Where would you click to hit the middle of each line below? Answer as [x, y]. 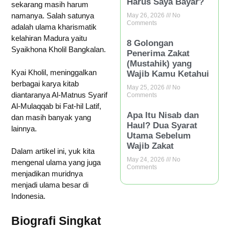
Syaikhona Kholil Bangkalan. [59, 49]
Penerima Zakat [158, 53]
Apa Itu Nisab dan [163, 115]
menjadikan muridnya [47, 174]
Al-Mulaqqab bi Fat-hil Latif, [56, 106]
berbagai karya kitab [45, 83]
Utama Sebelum [159, 135]
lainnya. [24, 128]
